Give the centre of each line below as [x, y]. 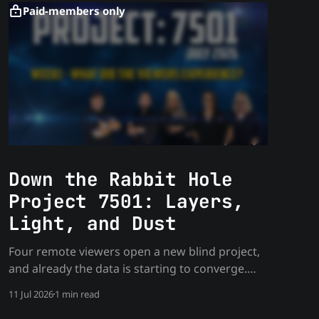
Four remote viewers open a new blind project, [134, 251]
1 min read [77, 294]
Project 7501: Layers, [126, 201]
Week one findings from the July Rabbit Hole [127, 285]
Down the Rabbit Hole [120, 179]
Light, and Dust [92, 223]
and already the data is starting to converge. [127, 268]
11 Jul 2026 [31, 294]
